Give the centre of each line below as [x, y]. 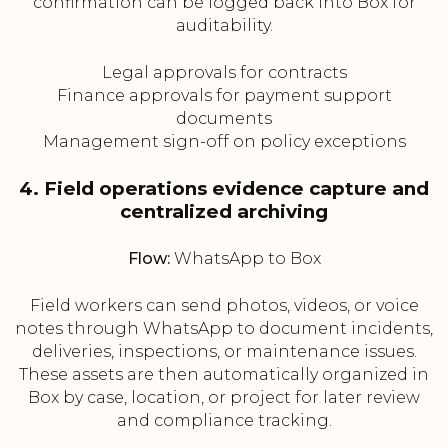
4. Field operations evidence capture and [224, 189]
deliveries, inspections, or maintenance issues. [224, 352]
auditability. [224, 26]
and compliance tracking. [224, 421]
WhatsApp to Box [245, 259]
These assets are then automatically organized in [224, 375]
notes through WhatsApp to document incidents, [224, 329]
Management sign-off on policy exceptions [224, 142]
